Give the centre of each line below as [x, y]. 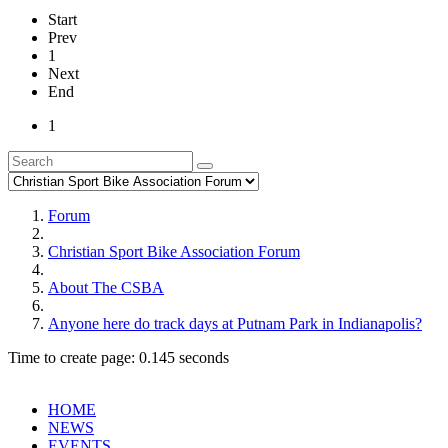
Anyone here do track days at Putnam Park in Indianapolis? [235, 323]
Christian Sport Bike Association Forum [174, 251]
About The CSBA [106, 287]
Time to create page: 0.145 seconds [118, 357]
